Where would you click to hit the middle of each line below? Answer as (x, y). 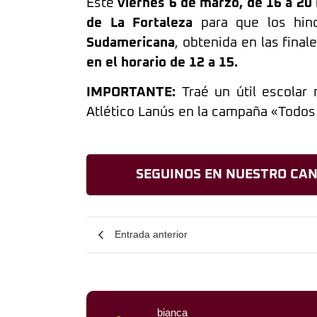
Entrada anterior (151, 235)
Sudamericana (131, 42)
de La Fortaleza (140, 23)
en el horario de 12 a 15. (162, 62)
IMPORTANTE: (131, 93)
